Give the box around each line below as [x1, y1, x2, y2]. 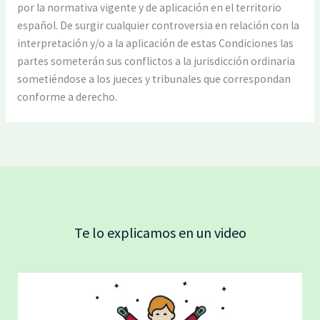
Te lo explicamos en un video [74, 224, 246, 242]
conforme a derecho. [16, 89, 117, 104]
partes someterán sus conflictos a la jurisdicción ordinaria [16, 54, 295, 68]
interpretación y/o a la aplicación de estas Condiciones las [16, 36, 294, 50]
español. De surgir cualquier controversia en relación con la [16, 18, 299, 32]
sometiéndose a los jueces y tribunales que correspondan [16, 71, 291, 86]
